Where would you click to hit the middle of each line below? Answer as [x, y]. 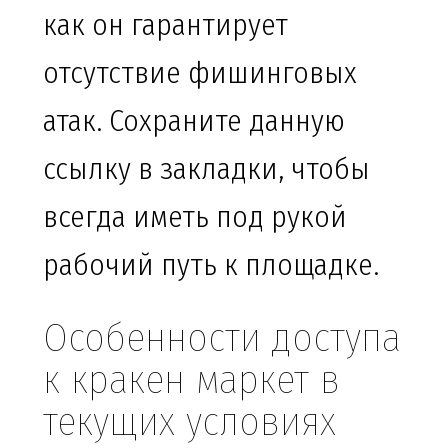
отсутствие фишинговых [200, 73]
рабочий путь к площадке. [211, 265]
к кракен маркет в [191, 380]
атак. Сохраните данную [194, 121]
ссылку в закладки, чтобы [206, 169]
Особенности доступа [222, 338]
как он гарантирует [165, 25]
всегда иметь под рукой [195, 217]
